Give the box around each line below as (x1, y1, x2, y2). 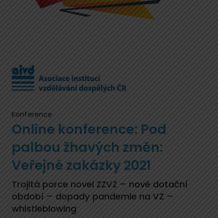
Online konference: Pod (11, 120, 166, 138)
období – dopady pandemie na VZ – (11, 190, 173, 202)
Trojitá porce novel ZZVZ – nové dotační (11, 178, 188, 190)
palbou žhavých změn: (11, 138, 163, 156)
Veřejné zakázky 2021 (11, 156, 151, 174)
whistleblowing (11, 202, 76, 215)
